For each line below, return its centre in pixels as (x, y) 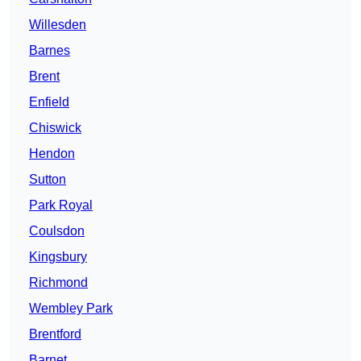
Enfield (49, 102)
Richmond (58, 283)
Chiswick (55, 128)
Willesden (58, 25)
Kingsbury (58, 257)
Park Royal (61, 205)
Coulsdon (57, 231)
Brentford (55, 334)
